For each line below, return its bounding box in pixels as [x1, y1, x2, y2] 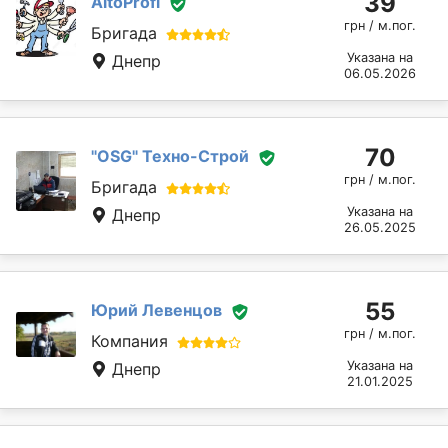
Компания [91, 331, 168, 352]
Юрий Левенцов [91, 300, 222, 321]
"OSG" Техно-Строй [91, 146, 249, 167]
